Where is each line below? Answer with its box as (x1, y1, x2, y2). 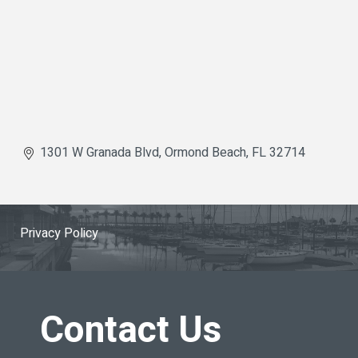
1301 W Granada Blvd (40, 143, 159, 163)
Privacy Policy (20, 224, 98, 244)
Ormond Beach (165, 143, 246, 163)
